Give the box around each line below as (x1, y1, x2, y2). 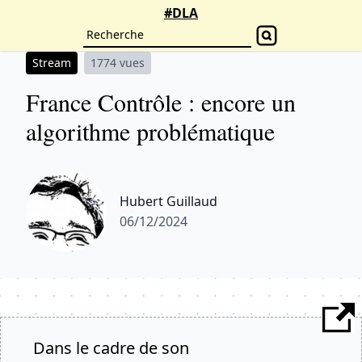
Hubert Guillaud (120, 192, 217, 210)
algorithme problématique (26, 115, 275, 147)
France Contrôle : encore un (26, 86, 296, 118)
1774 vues (90, 55, 145, 70)
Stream (32, 55, 71, 70)
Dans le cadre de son (33, 337, 189, 359)
